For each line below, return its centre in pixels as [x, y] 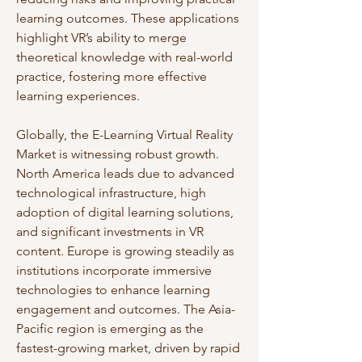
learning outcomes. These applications [128, 18]
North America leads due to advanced [125, 173]
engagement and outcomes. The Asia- [126, 309]
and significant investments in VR [110, 232]
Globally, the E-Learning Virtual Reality [124, 135]
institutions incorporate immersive [114, 270]
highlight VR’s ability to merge [101, 38]
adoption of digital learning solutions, [125, 212]
